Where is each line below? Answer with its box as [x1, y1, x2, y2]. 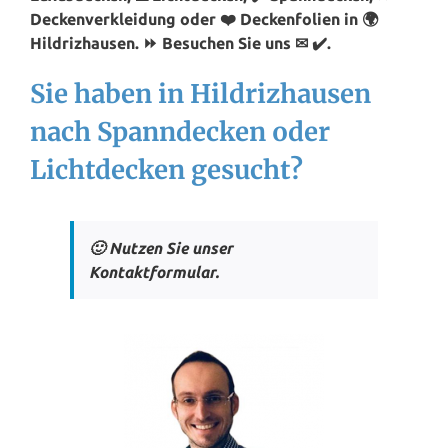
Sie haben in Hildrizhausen [30, 78, 371, 111]
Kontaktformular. [89, 263, 219, 282]
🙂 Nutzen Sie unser [89, 239, 233, 258]
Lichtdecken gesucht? [30, 154, 303, 187]
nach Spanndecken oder [30, 116, 330, 149]
